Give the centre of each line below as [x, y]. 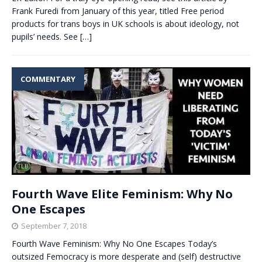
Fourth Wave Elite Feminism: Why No [122, 194]
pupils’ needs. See [46, 37]
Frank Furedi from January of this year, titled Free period [118, 11]
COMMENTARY [48, 79]
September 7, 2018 [54, 226]
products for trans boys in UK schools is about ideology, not [125, 24]
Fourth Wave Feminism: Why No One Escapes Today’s [114, 244]
